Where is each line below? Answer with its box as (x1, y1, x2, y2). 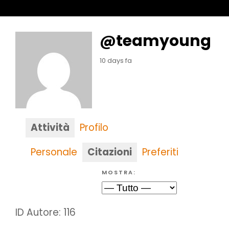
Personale (31, 145, 77, 159)
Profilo (80, 121, 108, 134)
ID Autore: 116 (15, 205, 76, 219)
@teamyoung (100, 30, 211, 52)
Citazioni (87, 145, 132, 159)
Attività (31, 121, 70, 134)
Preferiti (142, 145, 178, 159)
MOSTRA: (102, 168, 136, 176)
